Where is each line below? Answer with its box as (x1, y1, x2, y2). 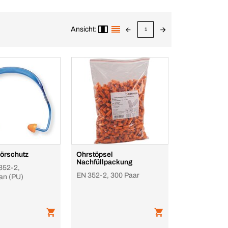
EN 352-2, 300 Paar (76, 172, 139, 179)
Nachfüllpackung (76, 158, 133, 166)
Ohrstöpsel (76, 151, 113, 158)
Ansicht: (71, 25, 97, 33)
